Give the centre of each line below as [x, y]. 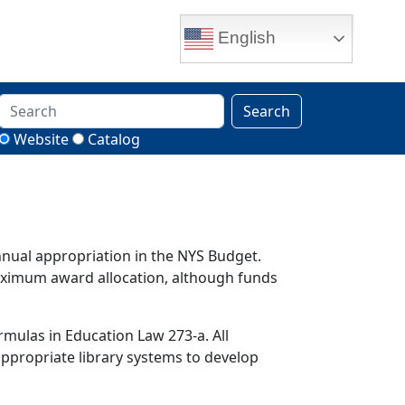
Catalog [114, 139]
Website [42, 139]
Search [267, 111]
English [245, 37]
